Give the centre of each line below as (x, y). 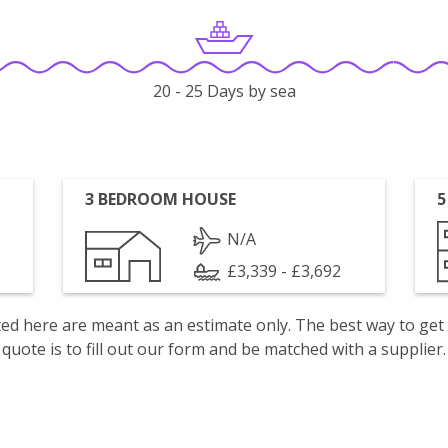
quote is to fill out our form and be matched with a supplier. (224, 349)
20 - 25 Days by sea (224, 91)
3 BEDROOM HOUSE (161, 199)
